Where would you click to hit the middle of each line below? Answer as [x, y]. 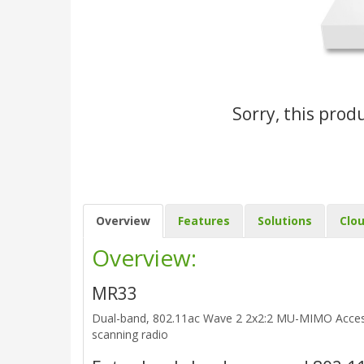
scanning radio [130, 334]
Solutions [285, 221]
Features [204, 221]
